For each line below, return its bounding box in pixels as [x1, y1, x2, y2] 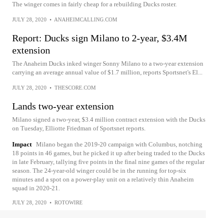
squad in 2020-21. [12, 184, 60, 192]
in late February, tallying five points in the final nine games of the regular [12, 158, 204, 165]
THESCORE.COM [54, 85, 96, 91]
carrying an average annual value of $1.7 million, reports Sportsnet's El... [12, 69, 202, 76]
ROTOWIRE [54, 200, 83, 205]
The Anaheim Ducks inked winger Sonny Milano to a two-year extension [12, 60, 203, 67]
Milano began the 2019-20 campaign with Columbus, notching [36, 141, 202, 148]
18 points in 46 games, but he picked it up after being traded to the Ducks [12, 149, 205, 157]
